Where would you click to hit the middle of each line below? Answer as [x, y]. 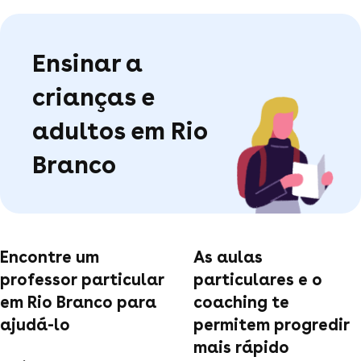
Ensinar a [87, 62]
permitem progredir [272, 324]
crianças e [93, 96]
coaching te [241, 302]
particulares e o [258, 279]
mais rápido [241, 347]
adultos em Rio [120, 130]
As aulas [228, 257]
